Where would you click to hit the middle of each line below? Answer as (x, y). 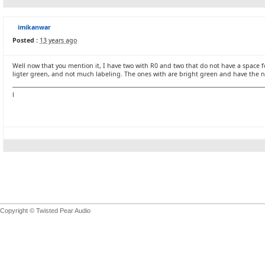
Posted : (25, 40)
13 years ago (58, 40)
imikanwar (34, 27)
